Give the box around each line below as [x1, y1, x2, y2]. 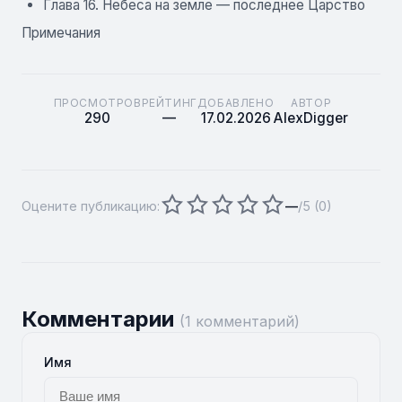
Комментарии [22, 306, 179, 333]
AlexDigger [274, 109, 349, 127]
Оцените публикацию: [22, 197, 160, 214]
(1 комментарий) [179, 312, 300, 331]
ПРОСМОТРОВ [53, 96, 142, 110]
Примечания [22, 24, 100, 42]
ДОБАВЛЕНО [197, 96, 275, 110]
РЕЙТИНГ [141, 96, 197, 110]
